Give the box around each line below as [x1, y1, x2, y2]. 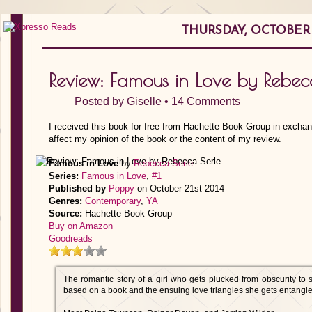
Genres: [49, 196, 82, 206]
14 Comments [171, 95, 240, 107]
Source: [49, 208, 82, 219]
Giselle [127, 95, 162, 107]
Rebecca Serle [134, 158, 193, 169]
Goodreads [49, 233, 93, 244]
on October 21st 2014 [134, 183, 224, 194]
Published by [49, 183, 106, 194]
